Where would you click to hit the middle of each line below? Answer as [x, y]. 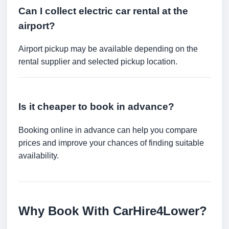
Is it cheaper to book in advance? [96, 107]
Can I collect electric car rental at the [103, 11]
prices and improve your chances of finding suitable [111, 143]
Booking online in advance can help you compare [108, 130]
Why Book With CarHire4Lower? [113, 211]
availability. [39, 156]
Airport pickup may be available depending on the [108, 49]
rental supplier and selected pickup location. [98, 62]
